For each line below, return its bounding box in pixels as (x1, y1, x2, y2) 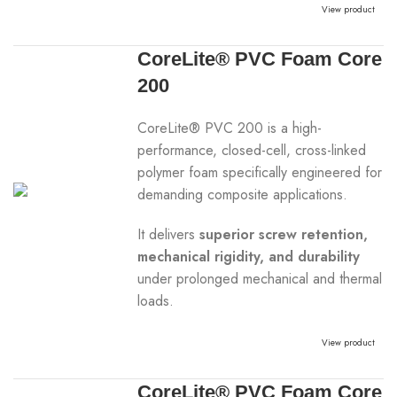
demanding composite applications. (137, 184, 348, 205)
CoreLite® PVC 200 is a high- (137, 118, 323, 138)
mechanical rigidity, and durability (137, 246, 361, 267)
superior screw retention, (199, 224, 369, 245)
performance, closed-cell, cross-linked (137, 140, 367, 160)
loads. (137, 291, 175, 311)
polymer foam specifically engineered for (137, 162, 383, 183)
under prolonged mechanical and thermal (137, 269, 383, 289)
